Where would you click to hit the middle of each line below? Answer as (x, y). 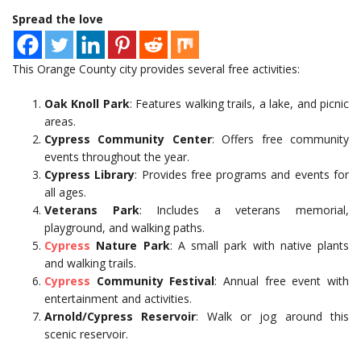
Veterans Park (92, 210)
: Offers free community (280, 139)
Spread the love (58, 19)
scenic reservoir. (86, 334)
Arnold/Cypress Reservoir (120, 317)
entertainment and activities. (118, 299)
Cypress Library (90, 175)
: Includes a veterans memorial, (244, 210)
